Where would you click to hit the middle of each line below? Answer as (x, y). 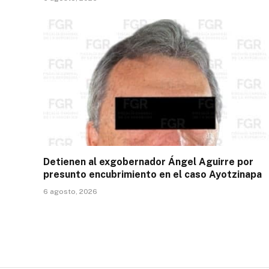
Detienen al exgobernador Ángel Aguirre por (148, 162)
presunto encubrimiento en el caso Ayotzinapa (153, 175)
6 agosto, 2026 (70, 192)
